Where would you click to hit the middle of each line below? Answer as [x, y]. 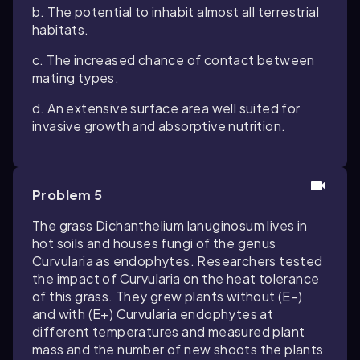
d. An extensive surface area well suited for [166, 108]
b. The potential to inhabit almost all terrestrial [176, 12]
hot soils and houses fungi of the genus [154, 243]
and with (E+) [74, 314]
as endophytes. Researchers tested [208, 261]
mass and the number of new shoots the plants [178, 349]
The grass [64, 225]
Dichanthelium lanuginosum [180, 225]
